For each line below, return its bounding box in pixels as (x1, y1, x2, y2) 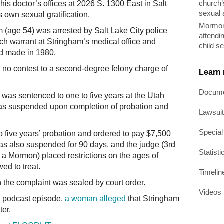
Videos (199, 187, 221, 196)
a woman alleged (65, 194, 126, 203)
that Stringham (126, 194, 179, 203)
